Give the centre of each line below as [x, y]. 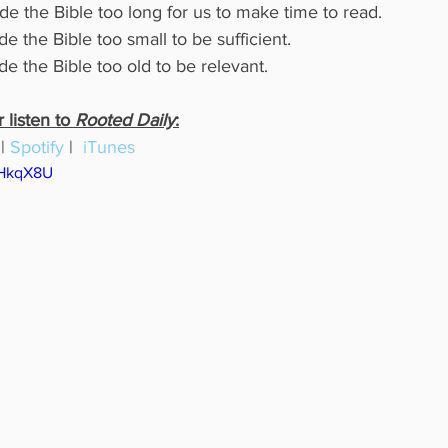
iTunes [109, 147]
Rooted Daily [125, 120]
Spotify [37, 147]
